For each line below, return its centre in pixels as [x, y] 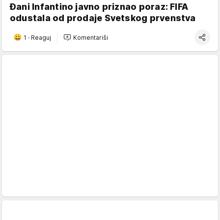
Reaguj [41, 37]
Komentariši [91, 37]
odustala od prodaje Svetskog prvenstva [103, 18]
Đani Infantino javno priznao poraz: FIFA [99, 7]
